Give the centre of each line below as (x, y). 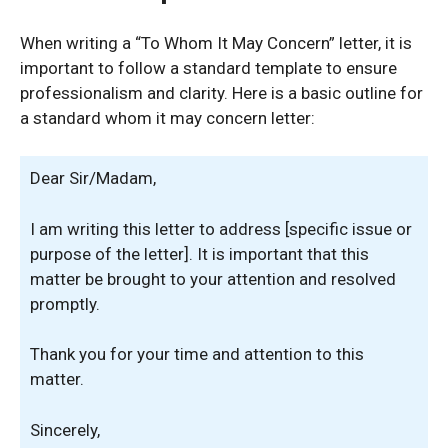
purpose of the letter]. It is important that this (199, 253)
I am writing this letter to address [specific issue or (221, 228)
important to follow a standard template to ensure (208, 67)
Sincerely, (65, 429)
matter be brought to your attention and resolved (213, 278)
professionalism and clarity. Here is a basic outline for (221, 92)
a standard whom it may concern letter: (167, 117)
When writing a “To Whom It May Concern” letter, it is (216, 42)
